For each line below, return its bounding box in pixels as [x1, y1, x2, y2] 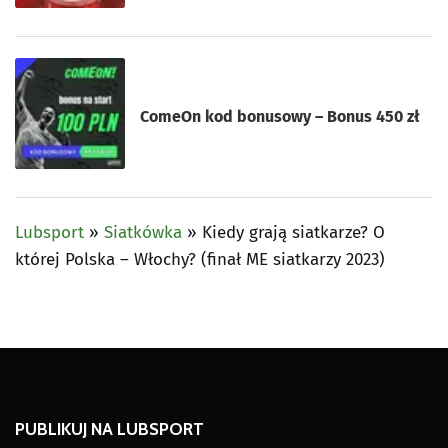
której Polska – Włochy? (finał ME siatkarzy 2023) [15, 248, 385, 270]
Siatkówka [104, 221, 182, 243]
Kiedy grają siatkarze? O [202, 221, 385, 243]
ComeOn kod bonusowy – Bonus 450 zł [140, 106, 421, 126]
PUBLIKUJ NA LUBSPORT [15, 418, 204, 439]
